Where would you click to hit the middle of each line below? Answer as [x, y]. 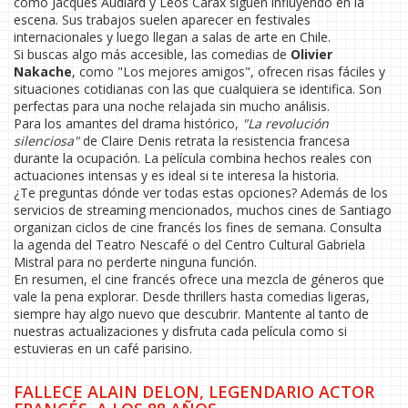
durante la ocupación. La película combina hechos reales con [193, 158]
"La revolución [286, 123]
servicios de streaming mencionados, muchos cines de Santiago [203, 210]
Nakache [43, 71]
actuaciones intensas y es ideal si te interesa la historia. [176, 175]
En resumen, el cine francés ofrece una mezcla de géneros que [199, 279]
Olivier [311, 54]
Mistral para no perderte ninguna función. [135, 262]
